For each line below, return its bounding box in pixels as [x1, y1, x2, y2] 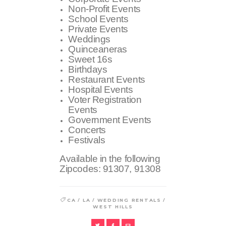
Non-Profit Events [68, 3, 141, 14]
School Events [68, 13, 129, 24]
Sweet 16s [68, 53, 112, 65]
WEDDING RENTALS [97, 197, 161, 203]
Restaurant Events [68, 74, 145, 85]
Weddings [68, 33, 110, 44]
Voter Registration [68, 94, 142, 105]
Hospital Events [68, 84, 133, 95]
